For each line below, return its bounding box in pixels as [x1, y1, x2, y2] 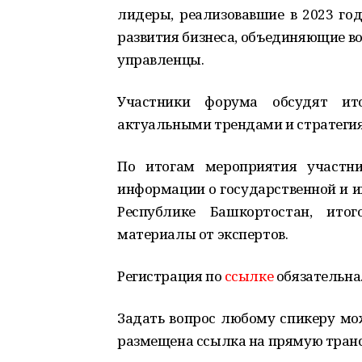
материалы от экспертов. [117, 225, 288, 243]
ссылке [224, 267, 274, 285]
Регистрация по [117, 267, 225, 285]
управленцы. [117, 50, 204, 69]
